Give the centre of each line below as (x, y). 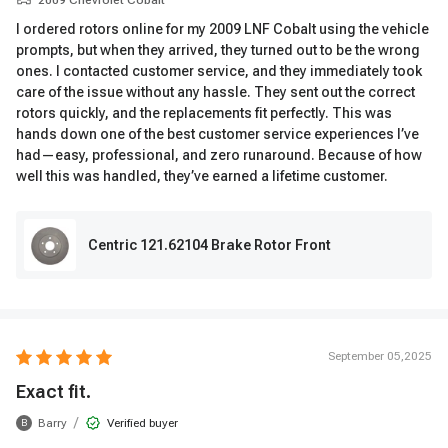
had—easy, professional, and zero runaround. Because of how (219, 155)
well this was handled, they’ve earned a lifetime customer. (202, 176)
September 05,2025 (380, 356)
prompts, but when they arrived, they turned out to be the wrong (218, 50)
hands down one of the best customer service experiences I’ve (217, 134)
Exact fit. (53, 391)
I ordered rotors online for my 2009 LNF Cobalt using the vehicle (222, 29)
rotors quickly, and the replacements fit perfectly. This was (204, 113)
